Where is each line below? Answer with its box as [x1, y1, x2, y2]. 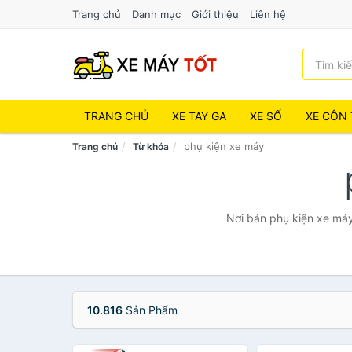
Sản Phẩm [123, 303, 178, 317]
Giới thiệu [192, 8, 239, 20]
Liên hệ [250, 8, 286, 20]
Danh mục [132, 8, 181, 20]
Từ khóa [133, 141, 169, 152]
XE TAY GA [172, 109, 226, 123]
